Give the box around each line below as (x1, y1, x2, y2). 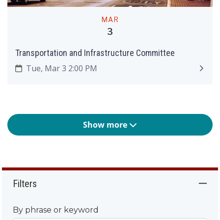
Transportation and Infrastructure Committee (15, 47, 175, 58)
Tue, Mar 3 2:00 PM (24, 63, 97, 74)
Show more (83, 119, 129, 131)
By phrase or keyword (13, 205, 99, 215)
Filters (13, 178, 37, 190)
